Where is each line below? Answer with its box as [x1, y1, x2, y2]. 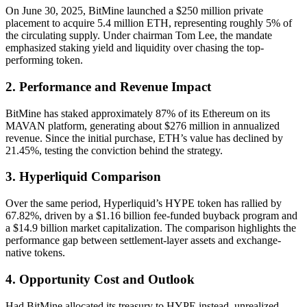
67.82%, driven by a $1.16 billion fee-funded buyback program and [5, 210, 297, 222]
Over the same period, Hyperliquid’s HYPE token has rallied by [5, 197, 282, 210]
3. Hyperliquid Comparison [5, 169, 161, 184]
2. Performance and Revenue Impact [5, 79, 211, 94]
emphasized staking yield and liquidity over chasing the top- [5, 42, 264, 54]
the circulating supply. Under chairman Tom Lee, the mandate [5, 29, 272, 42]
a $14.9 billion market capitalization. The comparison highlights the [5, 222, 296, 234]
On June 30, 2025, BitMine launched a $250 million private [5, 5, 263, 17]
